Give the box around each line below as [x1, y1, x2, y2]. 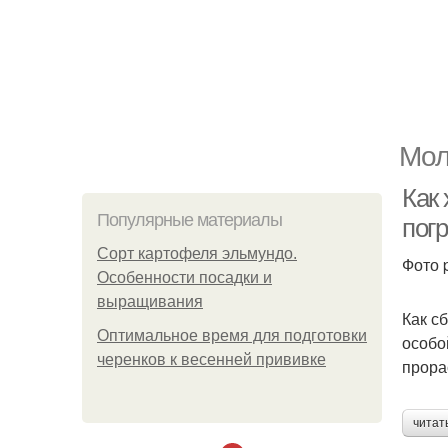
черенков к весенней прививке [97, 351, 326, 368]
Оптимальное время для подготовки [97, 327, 367, 344]
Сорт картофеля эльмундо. [97, 245, 297, 262]
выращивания [97, 293, 203, 310]
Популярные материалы [97, 210, 282, 230]
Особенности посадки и [97, 269, 272, 286]
